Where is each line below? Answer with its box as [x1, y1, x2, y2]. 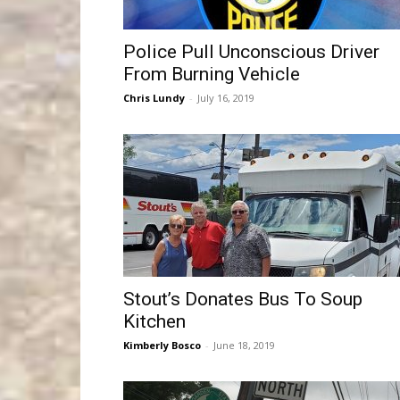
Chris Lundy [123, 91, 185, 104]
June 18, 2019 [213, 338, 275, 352]
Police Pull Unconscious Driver [123, 41, 379, 62]
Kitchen [123, 311, 186, 332]
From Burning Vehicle [123, 63, 300, 85]
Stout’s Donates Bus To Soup [123, 288, 362, 310]
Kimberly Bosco [123, 338, 201, 352]
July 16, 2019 [197, 91, 254, 104]
